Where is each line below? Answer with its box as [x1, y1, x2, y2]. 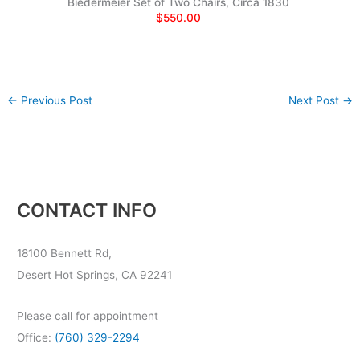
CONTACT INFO [17, 198, 157, 223]
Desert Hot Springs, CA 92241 [17, 268, 173, 282]
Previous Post [18, 93, 93, 107]
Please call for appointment [17, 309, 159, 323]
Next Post [288, 93, 342, 107]
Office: [17, 331, 52, 345]
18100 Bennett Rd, [17, 247, 112, 260]
